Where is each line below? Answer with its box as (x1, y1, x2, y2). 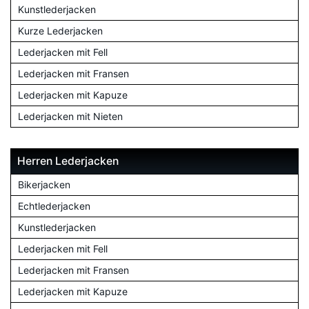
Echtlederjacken (18, 199, 90, 212)
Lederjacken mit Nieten (18, 110, 123, 122)
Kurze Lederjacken (18, 24, 103, 37)
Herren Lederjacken (17, 154, 119, 168)
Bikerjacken (18, 178, 70, 190)
